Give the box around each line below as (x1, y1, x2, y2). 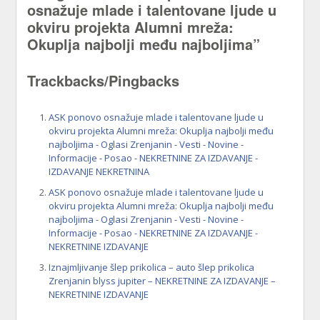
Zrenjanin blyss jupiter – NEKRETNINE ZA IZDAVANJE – (49, 274, 276, 288)
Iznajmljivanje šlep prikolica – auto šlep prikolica (49, 261, 255, 274)
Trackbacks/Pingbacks (27, 70, 180, 91)
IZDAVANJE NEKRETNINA (49, 165, 150, 179)
